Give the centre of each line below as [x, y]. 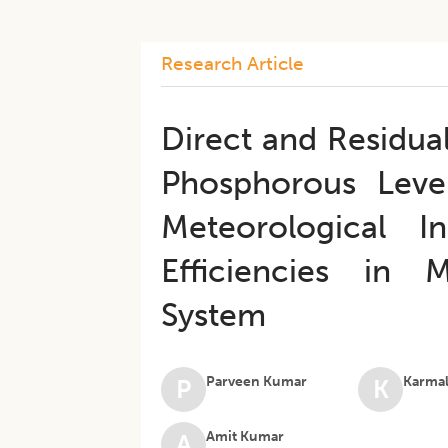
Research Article [233, 63]
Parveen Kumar [257, 381]
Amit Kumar [245, 436]
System [214, 315]
